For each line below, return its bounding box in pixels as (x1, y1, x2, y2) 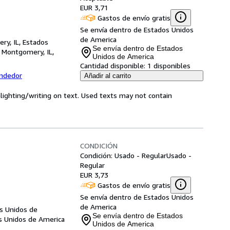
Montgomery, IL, (2, 47, 54, 56)
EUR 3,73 (80, 170, 108, 179)
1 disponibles (147, 61, 190, 70)
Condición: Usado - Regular (80, 151, 166, 160)
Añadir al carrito (84, 72, 131, 80)
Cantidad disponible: (80, 61, 145, 70)
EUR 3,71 (80, 3, 108, 12)
